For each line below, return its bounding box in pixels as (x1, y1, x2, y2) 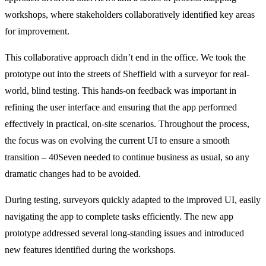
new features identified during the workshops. (5, 244, 176, 255)
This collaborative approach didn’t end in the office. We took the (5, 52, 246, 62)
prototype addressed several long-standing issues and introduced (5, 227, 244, 238)
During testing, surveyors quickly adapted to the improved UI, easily (5, 194, 261, 205)
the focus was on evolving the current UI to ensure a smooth (5, 135, 230, 145)
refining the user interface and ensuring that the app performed (5, 102, 237, 112)
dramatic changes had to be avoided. (5, 168, 141, 179)
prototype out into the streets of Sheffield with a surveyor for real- (5, 68, 249, 79)
